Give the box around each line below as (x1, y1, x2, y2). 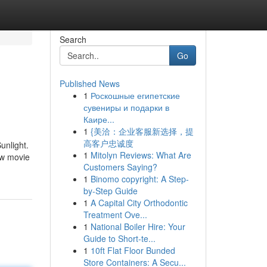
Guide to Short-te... (83, 232, 156, 244)
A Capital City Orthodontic (90, 197, 188, 209)
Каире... (83, 113, 114, 125)
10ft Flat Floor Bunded (90, 244, 175, 256)
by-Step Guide (83, 185, 138, 197)
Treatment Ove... (83, 209, 147, 221)
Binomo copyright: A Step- (90, 173, 189, 185)
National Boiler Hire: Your (90, 221, 185, 232)
